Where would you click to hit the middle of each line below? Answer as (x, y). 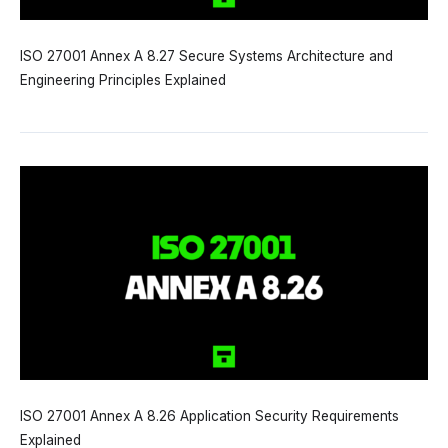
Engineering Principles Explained (123, 80)
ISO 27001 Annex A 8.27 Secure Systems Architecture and (206, 56)
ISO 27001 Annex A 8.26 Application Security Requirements (209, 416)
